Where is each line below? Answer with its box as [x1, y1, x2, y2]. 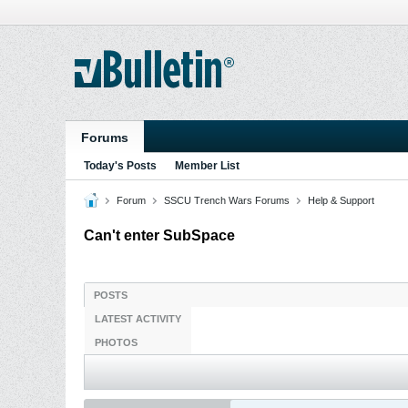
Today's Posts [84, 159, 157, 172]
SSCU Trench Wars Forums [164, 195, 290, 206]
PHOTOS [95, 337, 138, 348]
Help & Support [308, 195, 374, 206]
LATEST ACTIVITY [95, 313, 181, 324]
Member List [175, 159, 240, 172]
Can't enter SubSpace [84, 228, 235, 243]
